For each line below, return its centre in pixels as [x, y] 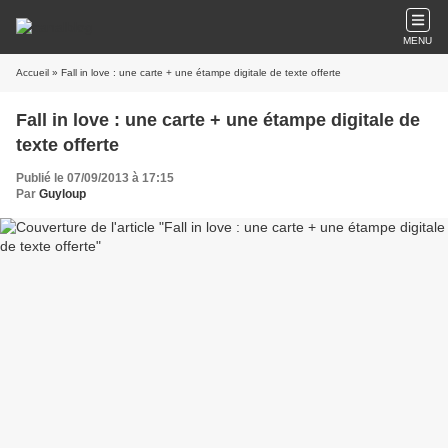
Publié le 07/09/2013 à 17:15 [95, 178]
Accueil [32, 72]
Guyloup [62, 194]
